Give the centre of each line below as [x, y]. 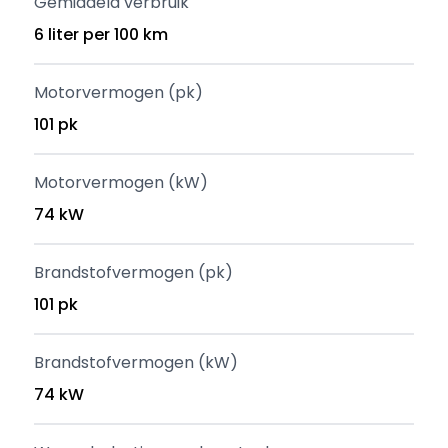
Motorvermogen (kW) [121, 182]
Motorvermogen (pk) [119, 92]
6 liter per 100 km [101, 34]
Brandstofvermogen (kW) [136, 362]
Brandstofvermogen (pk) [134, 272]
